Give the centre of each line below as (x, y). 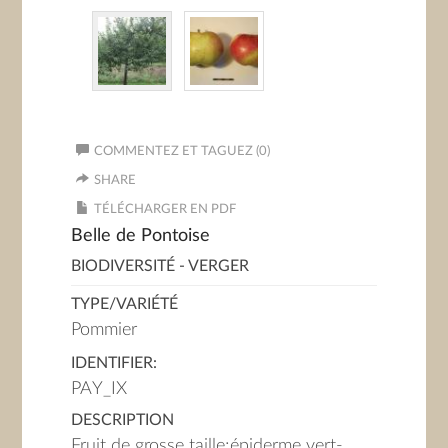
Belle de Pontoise (141, 236)
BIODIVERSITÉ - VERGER (160, 266)
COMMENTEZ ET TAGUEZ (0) (182, 152)
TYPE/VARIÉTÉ (125, 304)
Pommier (104, 330)
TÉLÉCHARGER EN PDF (165, 210)
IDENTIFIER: (114, 363)
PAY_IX (99, 389)
